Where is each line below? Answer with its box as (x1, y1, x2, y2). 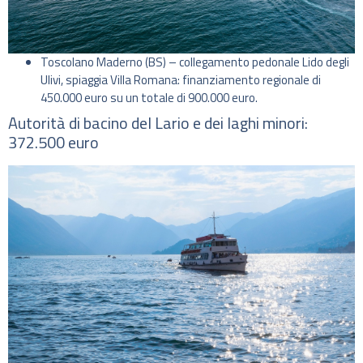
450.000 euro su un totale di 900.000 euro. (41, 88, 258, 107)
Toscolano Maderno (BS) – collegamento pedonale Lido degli (41, 52, 349, 71)
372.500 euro (8, 129, 99, 155)
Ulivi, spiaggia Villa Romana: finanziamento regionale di (41, 70, 321, 89)
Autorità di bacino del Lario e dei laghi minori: (8, 109, 308, 135)
